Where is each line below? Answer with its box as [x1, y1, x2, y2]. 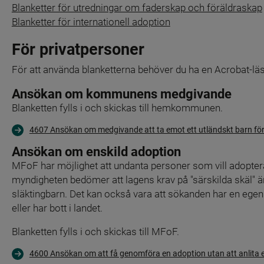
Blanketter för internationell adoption [11, 16, 170, 28]
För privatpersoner [11, 40, 144, 60]
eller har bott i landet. [11, 202, 103, 214]
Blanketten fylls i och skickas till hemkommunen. [11, 101, 223, 114]
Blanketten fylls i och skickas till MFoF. [11, 225, 179, 237]
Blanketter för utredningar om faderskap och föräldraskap [11, 2, 262, 14]
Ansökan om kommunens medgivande [11, 84, 232, 102]
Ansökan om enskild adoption [11, 142, 181, 160]
